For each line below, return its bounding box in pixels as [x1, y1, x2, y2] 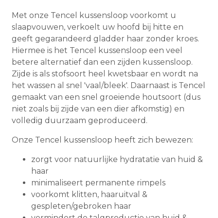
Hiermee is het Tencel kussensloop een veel [12, 46, 182, 55]
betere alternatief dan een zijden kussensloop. [12, 57, 193, 67]
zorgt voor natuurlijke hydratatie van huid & [31, 155, 203, 164]
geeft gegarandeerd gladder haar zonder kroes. [12, 34, 199, 44]
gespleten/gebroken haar [31, 201, 131, 211]
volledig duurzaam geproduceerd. [12, 116, 147, 126]
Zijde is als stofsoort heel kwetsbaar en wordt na [12, 69, 198, 79]
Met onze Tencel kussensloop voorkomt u [12, 11, 176, 20]
